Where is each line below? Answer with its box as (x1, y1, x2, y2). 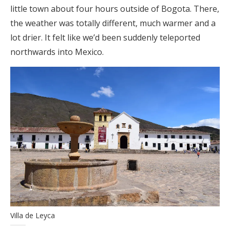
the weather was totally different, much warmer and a (10, 17, 216, 29)
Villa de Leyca (10, 210, 55, 220)
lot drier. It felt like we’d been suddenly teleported (10, 31, 200, 43)
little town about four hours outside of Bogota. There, (10, 3, 219, 14)
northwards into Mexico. (10, 46, 104, 57)
